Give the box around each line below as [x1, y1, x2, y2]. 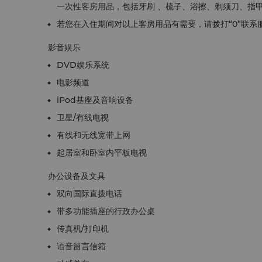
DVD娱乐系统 [57, 60, 109, 70]
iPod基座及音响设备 [57, 95, 133, 105]
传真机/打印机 [57, 223, 109, 234]
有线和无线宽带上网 [57, 130, 130, 140]
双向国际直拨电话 [57, 188, 122, 199]
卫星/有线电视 [57, 112, 109, 123]
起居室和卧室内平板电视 [57, 147, 147, 158]
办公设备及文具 [48, 171, 105, 181]
